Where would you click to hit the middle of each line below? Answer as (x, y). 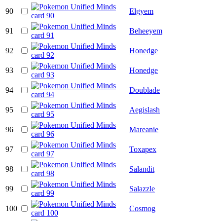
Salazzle (142, 188)
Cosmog (142, 208)
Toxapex (143, 149)
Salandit (142, 169)
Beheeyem (146, 31)
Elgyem (141, 11)
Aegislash (145, 110)
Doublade (145, 90)
